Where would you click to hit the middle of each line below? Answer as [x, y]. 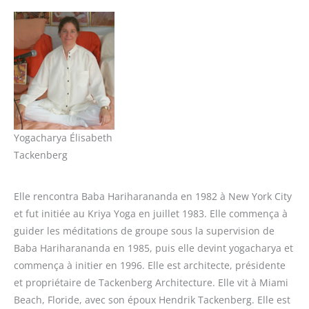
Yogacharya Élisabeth [63, 138]
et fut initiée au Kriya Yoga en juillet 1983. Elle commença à [151, 213]
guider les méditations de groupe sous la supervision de [144, 230]
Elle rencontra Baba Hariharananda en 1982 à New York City [153, 196]
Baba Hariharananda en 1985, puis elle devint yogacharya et [153, 248]
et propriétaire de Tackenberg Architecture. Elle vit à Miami [151, 282]
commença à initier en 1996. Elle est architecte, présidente [150, 265]
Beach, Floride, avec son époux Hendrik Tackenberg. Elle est [152, 299]
